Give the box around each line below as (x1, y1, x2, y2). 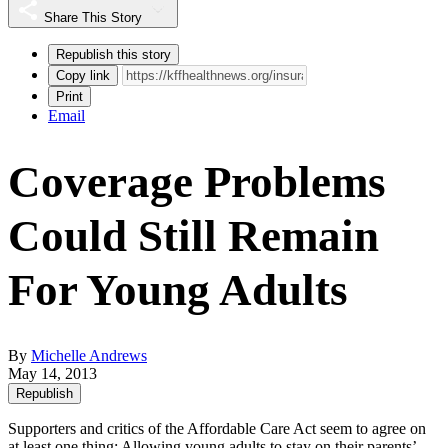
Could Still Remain (8, 210, 379, 261)
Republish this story (56, 46, 171, 62)
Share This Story (44, 9, 142, 25)
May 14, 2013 (8, 364, 97, 382)
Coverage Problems (8, 156, 386, 207)
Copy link (56, 67, 110, 83)
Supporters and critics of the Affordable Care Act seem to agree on (8, 419, 426, 437)
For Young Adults (8, 264, 348, 315)
